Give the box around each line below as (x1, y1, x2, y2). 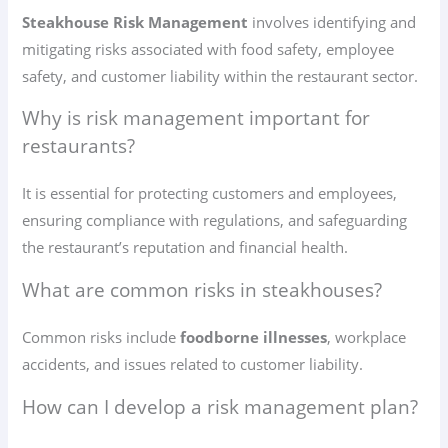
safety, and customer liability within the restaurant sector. (22, 65, 419, 86)
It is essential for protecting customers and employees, (22, 183, 398, 204)
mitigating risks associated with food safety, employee (22, 38, 395, 59)
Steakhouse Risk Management (22, 11, 249, 32)
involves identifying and (248, 11, 417, 32)
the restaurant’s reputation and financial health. (22, 237, 349, 258)
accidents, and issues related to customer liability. (22, 353, 364, 374)
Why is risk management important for (22, 105, 371, 132)
